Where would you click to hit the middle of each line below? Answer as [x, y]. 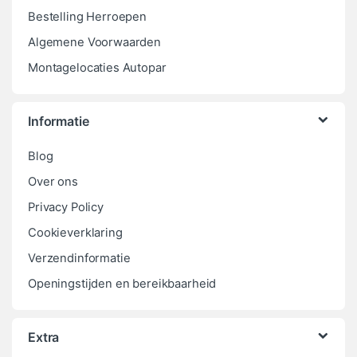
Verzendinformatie [79, 258]
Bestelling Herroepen [88, 16]
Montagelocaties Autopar [97, 67]
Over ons [53, 181]
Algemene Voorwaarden [95, 42]
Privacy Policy [66, 207]
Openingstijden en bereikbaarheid [122, 283]
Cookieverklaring [75, 232]
